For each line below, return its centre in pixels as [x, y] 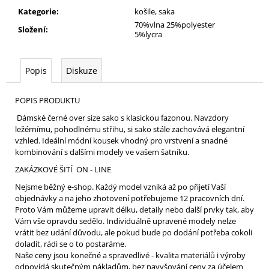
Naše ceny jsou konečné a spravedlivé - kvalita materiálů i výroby [130, 255]
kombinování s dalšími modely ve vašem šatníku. [103, 152]
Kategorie [37, 11]
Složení [32, 29]
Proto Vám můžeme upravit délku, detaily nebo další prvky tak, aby [134, 209]
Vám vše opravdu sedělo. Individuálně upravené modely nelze [125, 221]
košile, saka [155, 11]
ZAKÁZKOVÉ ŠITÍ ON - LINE [63, 169]
